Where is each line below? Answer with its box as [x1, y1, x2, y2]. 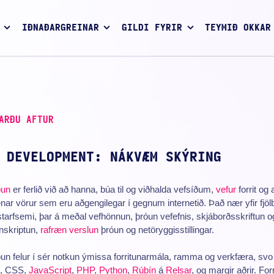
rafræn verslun [40, 224, 98, 235]
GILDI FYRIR [122, 23, 182, 33]
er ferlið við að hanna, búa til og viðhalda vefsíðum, [10, 183, 216, 194]
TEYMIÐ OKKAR [205, 23, 272, 33]
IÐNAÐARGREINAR [21, 23, 99, 33]
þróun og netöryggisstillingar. [98, 224, 214, 235]
